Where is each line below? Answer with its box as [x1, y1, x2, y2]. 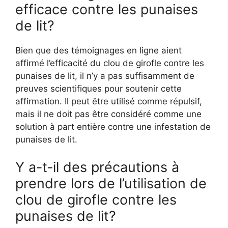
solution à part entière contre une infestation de [15, 122, 211, 132]
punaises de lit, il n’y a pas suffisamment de [15, 71, 194, 81]
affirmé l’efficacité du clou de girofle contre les [15, 58, 204, 68]
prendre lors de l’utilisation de [15, 175, 207, 192]
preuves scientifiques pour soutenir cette [15, 83, 182, 94]
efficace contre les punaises [15, 1, 198, 18]
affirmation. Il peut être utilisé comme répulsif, [15, 96, 202, 106]
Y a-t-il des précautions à [15, 158, 179, 176]
